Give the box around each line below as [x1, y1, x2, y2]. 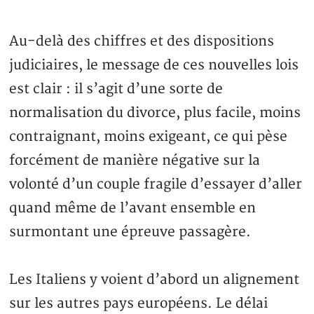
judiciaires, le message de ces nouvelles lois [9, 57, 299, 74]
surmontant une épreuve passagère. [9, 224, 252, 241]
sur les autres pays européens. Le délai [9, 295, 268, 313]
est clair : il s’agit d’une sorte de [9, 81, 224, 98]
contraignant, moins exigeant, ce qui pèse [9, 128, 288, 146]
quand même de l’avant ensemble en [9, 200, 257, 217]
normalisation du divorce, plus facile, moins [9, 104, 301, 122]
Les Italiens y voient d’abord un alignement [9, 271, 300, 289]
